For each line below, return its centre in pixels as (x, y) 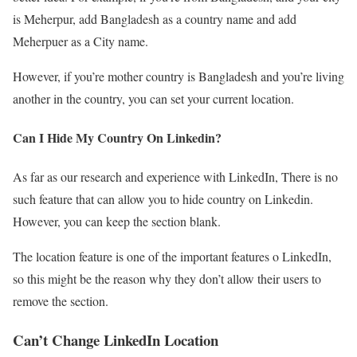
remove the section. (63, 301)
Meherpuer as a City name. (82, 41)
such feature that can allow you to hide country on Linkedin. (163, 199)
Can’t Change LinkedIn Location (116, 340)
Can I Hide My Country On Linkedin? (117, 138)
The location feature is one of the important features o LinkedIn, (172, 257)
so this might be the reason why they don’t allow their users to (167, 279)
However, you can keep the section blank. (117, 222)
